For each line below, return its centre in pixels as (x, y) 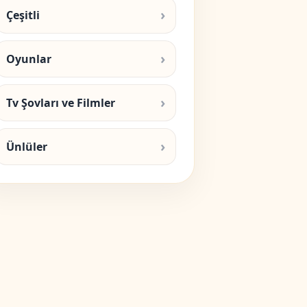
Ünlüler (27, 147)
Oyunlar (29, 59)
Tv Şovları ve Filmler (61, 103)
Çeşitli (23, 15)
